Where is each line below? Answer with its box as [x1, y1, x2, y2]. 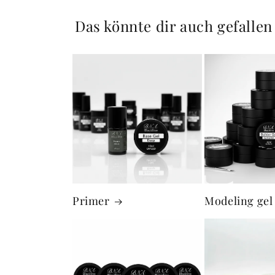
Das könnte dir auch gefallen [75, 16, 273, 36]
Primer [72, 193, 110, 209]
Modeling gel [204, 193, 273, 209]
